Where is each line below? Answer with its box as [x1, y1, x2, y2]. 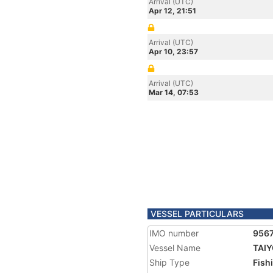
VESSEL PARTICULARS [151, 208, 244, 219]
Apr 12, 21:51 [149, 6, 196, 15]
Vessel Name [149, 243, 200, 253]
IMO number [149, 228, 199, 238]
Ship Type [149, 257, 190, 268]
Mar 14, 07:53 [149, 88, 199, 97]
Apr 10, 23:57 [149, 47, 198, 56]
